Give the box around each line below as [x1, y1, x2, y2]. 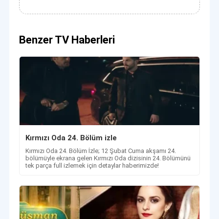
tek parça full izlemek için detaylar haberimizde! [25, 161, 159, 169]
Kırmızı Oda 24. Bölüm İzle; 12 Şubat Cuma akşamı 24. [25, 147, 176, 154]
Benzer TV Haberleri [19, 33, 115, 46]
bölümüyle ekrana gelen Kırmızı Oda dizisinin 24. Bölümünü [25, 154, 191, 162]
